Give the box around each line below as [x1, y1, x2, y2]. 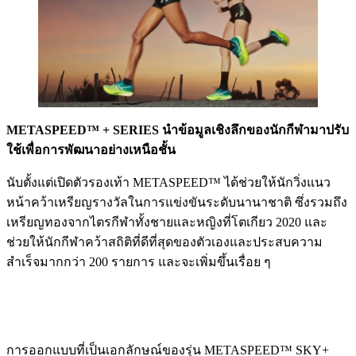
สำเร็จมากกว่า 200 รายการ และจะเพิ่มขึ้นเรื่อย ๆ [6, 254, 271, 269]
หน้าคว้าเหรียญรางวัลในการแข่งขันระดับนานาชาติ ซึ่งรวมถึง [6, 195, 347, 209]
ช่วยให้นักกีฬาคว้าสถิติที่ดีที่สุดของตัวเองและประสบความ [6, 234, 323, 249]
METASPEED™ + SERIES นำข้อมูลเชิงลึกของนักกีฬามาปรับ [6, 122, 349, 137]
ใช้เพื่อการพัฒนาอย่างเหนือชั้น [6, 142, 176, 157]
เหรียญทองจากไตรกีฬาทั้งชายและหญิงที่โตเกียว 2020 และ [6, 215, 327, 229]
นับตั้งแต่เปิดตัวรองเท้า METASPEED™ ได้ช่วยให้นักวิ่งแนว [6, 175, 331, 189]
